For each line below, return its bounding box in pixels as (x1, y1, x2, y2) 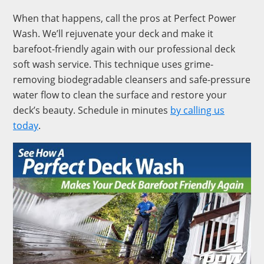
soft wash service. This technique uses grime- (13, 58, 213, 71)
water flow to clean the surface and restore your (13, 88, 227, 101)
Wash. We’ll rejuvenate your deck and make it (13, 27, 213, 40)
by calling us (170, 104, 225, 117)
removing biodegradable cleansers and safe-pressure (13, 73, 250, 86)
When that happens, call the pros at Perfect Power (13, 12, 236, 25)
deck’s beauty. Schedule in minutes (13, 104, 170, 117)
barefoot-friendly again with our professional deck (13, 42, 235, 55)
